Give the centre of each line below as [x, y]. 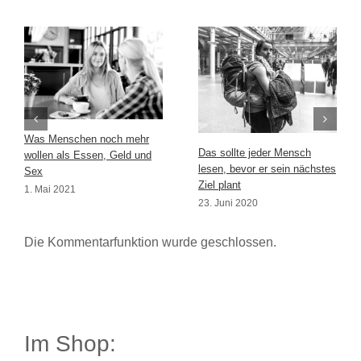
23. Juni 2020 [228, 203]
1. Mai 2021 [50, 189]
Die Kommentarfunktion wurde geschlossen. [150, 243]
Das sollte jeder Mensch [255, 152]
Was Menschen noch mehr [87, 139]
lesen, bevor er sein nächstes [267, 168]
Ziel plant [220, 185]
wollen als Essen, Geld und [88, 155]
